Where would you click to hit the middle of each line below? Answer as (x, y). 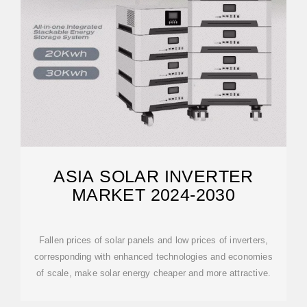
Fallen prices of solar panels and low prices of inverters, (153, 240)
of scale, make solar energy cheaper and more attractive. (153, 273)
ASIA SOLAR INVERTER (153, 176)
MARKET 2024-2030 (153, 195)
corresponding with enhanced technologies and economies (153, 257)
